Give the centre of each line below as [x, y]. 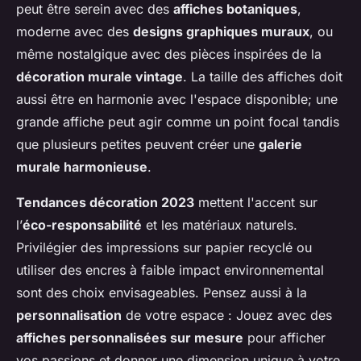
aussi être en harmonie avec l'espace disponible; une [177, 100]
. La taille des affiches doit [263, 77]
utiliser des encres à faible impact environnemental [170, 270]
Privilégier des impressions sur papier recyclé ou [164, 248]
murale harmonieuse [82, 167]
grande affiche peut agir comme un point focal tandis [178, 122]
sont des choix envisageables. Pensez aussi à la [162, 293]
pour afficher [284, 338]
